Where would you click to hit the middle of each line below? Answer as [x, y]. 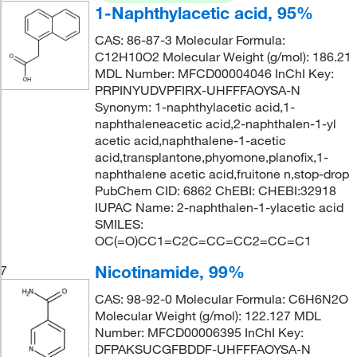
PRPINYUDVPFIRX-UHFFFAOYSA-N [197, 90]
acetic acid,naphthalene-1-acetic [190, 140]
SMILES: [119, 224]
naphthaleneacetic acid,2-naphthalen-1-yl [215, 124]
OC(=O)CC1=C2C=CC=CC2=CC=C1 [203, 241]
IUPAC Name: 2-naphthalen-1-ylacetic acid [219, 207]
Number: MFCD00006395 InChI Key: [199, 332]
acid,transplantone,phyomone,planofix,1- [211, 157]
